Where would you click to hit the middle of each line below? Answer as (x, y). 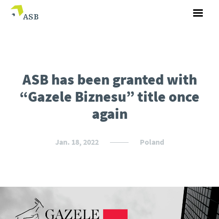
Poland (152, 142)
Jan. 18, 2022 (77, 142)
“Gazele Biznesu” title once (109, 96)
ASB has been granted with (109, 79)
